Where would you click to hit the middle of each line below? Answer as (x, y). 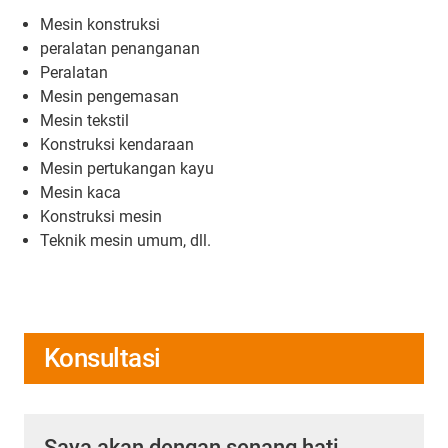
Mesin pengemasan (109, 96)
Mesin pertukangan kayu (127, 168)
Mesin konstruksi (100, 24)
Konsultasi (102, 357)
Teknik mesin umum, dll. (125, 240)
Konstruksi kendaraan (117, 144)
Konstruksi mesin (101, 216)
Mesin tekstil (84, 120)
